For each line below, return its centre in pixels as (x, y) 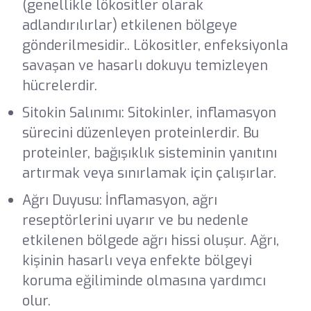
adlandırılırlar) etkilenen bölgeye (129, 25)
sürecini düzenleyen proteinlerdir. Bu (140, 133)
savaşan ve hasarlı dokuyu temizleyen (145, 65)
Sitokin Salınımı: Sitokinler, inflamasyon (149, 112)
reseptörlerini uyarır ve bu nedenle (135, 220)
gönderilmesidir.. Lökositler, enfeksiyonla (155, 45)
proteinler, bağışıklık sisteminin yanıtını (149, 153)
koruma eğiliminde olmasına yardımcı (144, 280)
